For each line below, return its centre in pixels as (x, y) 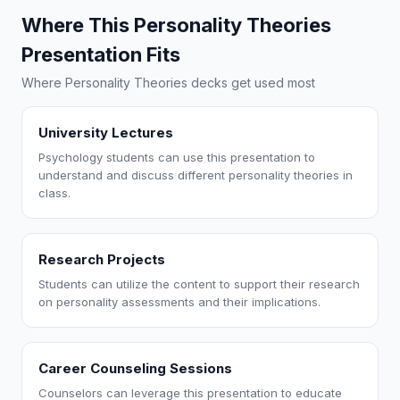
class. (54, 193)
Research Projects (102, 259)
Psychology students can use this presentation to (177, 157)
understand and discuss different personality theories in (196, 175)
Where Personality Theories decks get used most (168, 83)
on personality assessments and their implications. (179, 302)
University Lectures (106, 133)
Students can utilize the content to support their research (199, 284)
